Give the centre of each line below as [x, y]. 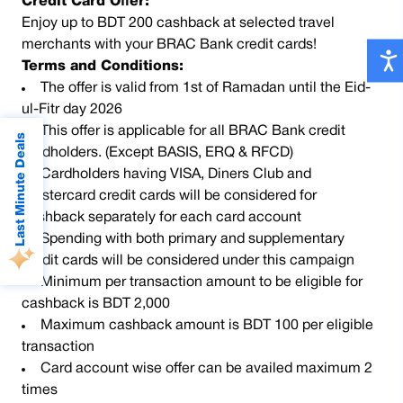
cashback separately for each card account [161, 218]
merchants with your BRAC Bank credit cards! [169, 45]
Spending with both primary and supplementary [193, 239]
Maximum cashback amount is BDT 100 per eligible [207, 326]
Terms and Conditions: [103, 67]
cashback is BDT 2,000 [96, 304]
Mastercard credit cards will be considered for [169, 196]
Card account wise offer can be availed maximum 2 [206, 369]
